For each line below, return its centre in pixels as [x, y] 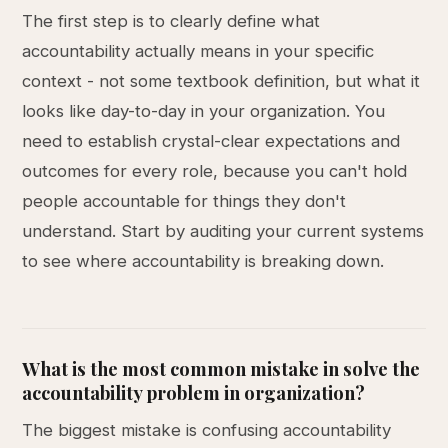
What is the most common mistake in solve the [221, 368]
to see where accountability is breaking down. [203, 261]
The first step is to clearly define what [171, 21]
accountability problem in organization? [194, 392]
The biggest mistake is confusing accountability [207, 430]
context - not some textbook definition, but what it [221, 81]
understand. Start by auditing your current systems [223, 231]
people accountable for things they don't [184, 201]
